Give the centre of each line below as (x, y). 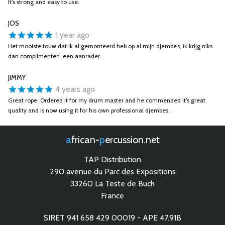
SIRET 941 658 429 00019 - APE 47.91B (113, 218)
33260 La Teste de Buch (113, 184)
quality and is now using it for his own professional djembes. (89, 110)
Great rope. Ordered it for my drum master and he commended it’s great (107, 100)
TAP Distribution (113, 159)
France (113, 196)
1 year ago (71, 35)
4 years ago (74, 89)
